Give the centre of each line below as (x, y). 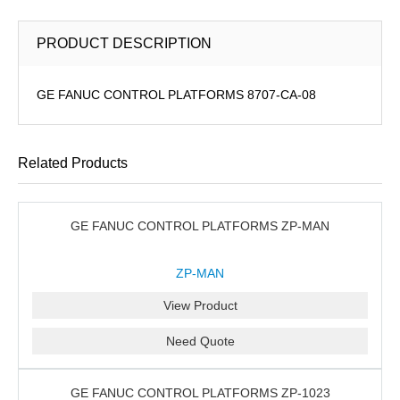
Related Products (73, 163)
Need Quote (200, 341)
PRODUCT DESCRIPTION (124, 43)
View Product (200, 305)
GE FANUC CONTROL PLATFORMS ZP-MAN (200, 226)
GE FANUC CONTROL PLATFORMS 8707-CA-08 (176, 95)
